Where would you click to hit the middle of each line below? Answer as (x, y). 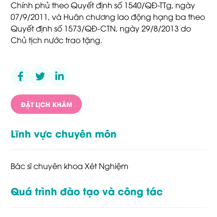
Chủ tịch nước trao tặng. (57, 40)
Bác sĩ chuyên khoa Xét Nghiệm (70, 165)
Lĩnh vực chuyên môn (64, 133)
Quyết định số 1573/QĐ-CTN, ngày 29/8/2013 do (101, 28)
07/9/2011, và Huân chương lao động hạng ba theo (108, 17)
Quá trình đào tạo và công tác (87, 191)
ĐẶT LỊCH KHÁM (46, 104)
